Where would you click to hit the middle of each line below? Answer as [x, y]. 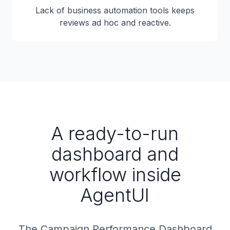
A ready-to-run [115, 133]
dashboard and [115, 154]
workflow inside [115, 175]
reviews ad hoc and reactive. [115, 23]
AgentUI [115, 195]
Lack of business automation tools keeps [115, 10]
